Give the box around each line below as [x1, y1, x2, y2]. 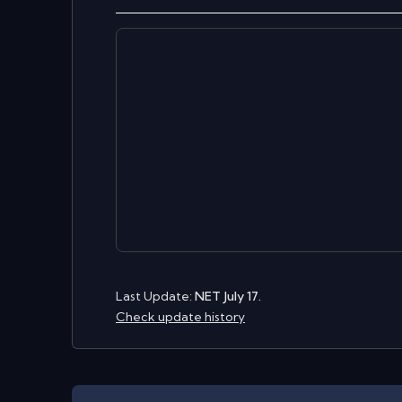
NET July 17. [195, 288, 261, 304]
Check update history [116, 309, 245, 325]
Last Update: [116, 288, 192, 304]
